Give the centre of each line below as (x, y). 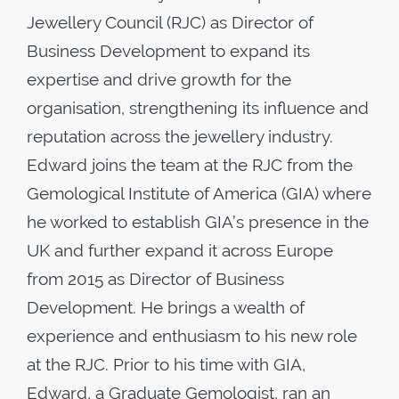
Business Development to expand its (168, 51)
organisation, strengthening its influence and (198, 108)
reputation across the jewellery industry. (180, 136)
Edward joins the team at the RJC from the (190, 165)
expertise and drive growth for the (159, 79)
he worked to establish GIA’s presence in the (198, 222)
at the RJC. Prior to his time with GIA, (166, 364)
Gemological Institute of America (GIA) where (199, 193)
